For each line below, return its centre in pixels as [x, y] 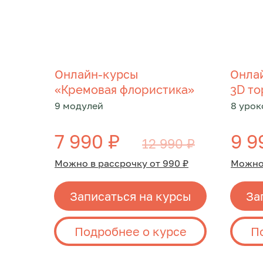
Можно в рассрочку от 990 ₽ [122, 163]
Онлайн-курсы [96, 74]
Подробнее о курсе [130, 231]
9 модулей [79, 106]
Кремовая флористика [124, 90]
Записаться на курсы [130, 196]
